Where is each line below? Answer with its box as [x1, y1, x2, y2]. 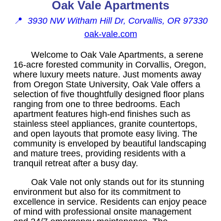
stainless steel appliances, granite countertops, [13, 118, 197, 129]
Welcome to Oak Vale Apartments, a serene [31, 49, 203, 60]
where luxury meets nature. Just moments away [13, 69, 201, 79]
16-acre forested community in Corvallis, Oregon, [13, 59, 206, 70]
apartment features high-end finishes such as [13, 109, 190, 119]
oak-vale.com [84, 29, 137, 39]
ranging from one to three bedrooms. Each [13, 99, 180, 109]
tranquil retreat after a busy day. [13, 158, 138, 168]
